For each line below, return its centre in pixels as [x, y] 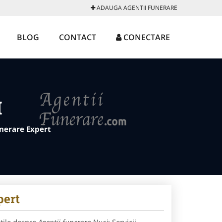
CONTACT [78, 37]
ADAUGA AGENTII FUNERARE [136, 8]
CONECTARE [146, 37]
